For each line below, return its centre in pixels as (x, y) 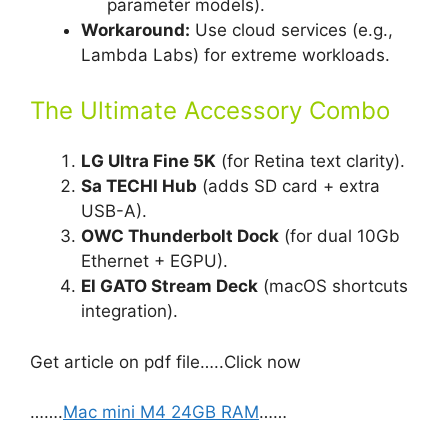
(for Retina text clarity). (310, 161)
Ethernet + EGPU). (154, 261)
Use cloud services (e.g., (291, 29)
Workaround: (135, 29)
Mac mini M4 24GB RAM (161, 412)
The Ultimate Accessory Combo (210, 111)
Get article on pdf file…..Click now (165, 361)
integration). (129, 311)
